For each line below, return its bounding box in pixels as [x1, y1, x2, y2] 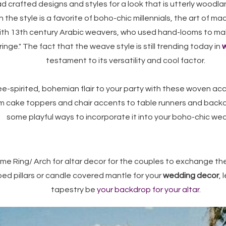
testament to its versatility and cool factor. [46, 56, 205, 65]
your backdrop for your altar [96, 186, 199, 194]
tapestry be [50, 186, 97, 194]
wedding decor [162, 172, 219, 180]
